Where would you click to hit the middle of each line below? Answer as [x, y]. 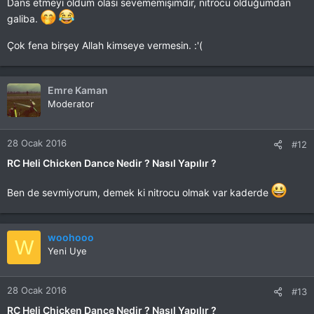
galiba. [24, 19]
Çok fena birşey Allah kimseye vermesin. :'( [105, 45]
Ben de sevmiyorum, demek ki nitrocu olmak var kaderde [139, 192]
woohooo [71, 237]
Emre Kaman [78, 90]
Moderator [71, 104]
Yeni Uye [67, 251]
